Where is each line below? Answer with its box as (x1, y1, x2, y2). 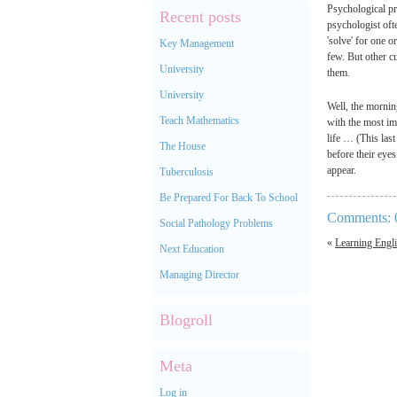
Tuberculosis (160, 166, 214, 178)
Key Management (160, 37, 234, 50)
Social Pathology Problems (160, 217, 273, 230)
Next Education (160, 243, 224, 255)
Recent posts (160, 8, 241, 26)
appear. (327, 164, 356, 176)
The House (160, 140, 206, 152)
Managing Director (160, 269, 239, 281)
